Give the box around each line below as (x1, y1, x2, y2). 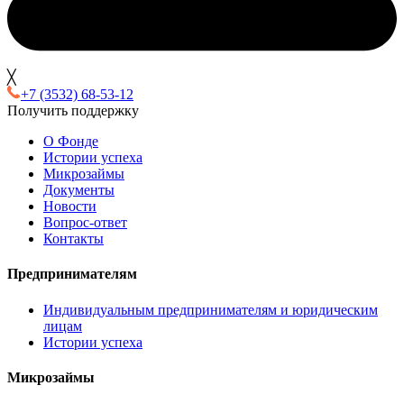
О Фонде (43, 133, 98, 150)
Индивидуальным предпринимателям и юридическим (43, 301, 378, 317)
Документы (43, 182, 115, 198)
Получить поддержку (7, 103, 139, 119)
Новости (43, 198, 96, 215)
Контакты (43, 231, 104, 247)
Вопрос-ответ (43, 215, 127, 231)
